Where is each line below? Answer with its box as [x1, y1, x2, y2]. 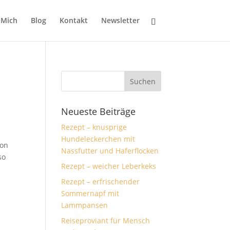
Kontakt [59, 15, 88, 25]
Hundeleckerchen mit [61, 134, 136, 144]
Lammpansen [61, 200, 108, 210]
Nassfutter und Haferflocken [61, 146, 159, 156]
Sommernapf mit [61, 188, 120, 198]
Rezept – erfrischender [61, 177, 140, 186]
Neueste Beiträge [61, 105, 136, 118]
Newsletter [101, 15, 140, 25]
